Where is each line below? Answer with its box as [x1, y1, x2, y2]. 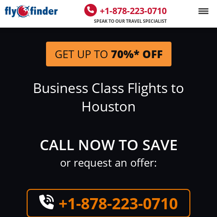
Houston [81, 97, 136, 115]
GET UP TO [54, 46, 111, 61]
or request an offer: [60, 155, 157, 170]
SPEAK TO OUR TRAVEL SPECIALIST [94, 17, 167, 24]
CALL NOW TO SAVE [39, 135, 178, 155]
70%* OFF [110, 46, 163, 61]
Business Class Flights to [32, 78, 184, 97]
